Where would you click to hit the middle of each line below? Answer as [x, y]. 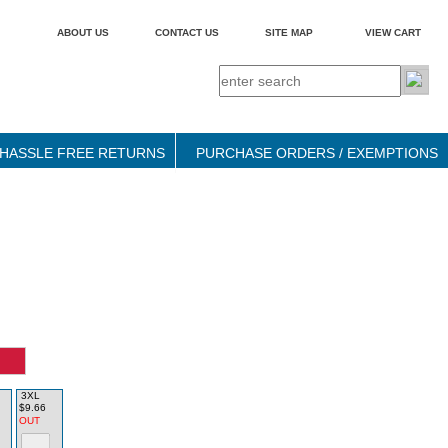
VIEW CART [393, 32]
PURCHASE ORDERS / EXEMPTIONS [317, 153]
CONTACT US [187, 32]
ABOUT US [83, 32]
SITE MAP [289, 32]
